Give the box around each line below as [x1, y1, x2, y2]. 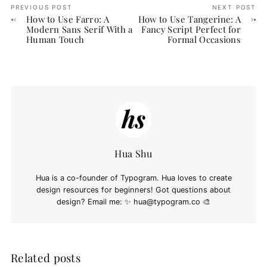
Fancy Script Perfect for [141, 23, 241, 36]
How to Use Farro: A [26, 13, 110, 26]
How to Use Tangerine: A [138, 13, 241, 26]
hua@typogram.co [133, 197, 200, 206]
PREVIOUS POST [10, 3, 73, 11]
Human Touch [26, 33, 85, 46]
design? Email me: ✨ [57, 197, 133, 206]
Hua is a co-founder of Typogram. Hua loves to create [35, 173, 232, 182]
